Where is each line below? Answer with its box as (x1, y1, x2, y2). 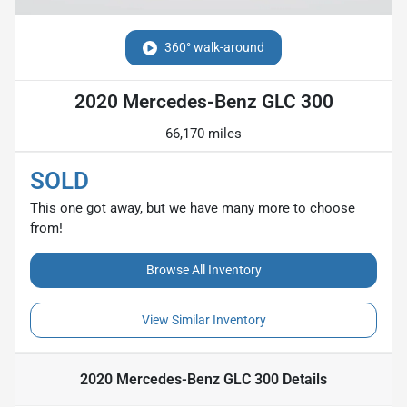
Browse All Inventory (145, 263, 262, 278)
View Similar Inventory (141, 313, 266, 328)
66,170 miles (165, 125, 242, 143)
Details (279, 371, 327, 389)
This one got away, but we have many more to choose (30, 200, 355, 217)
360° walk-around (164, 40, 264, 55)
